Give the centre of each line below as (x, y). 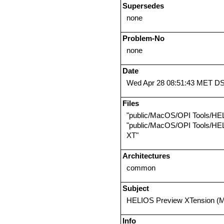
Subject (136, 188)
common (141, 168)
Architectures (146, 156)
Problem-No (143, 38)
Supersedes (143, 6)
